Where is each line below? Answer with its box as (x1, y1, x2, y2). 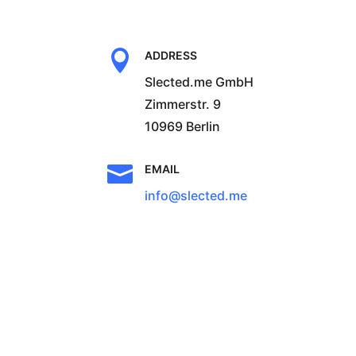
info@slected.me (144, 187, 247, 203)
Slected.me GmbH (144, 73, 253, 90)
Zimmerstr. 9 (144, 95, 221, 112)
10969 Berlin (144, 118, 220, 134)
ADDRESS (144, 48, 197, 62)
